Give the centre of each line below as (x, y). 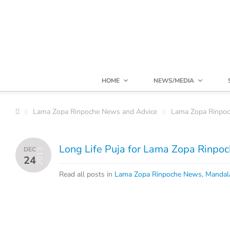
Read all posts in (87, 174)
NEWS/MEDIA (174, 81)
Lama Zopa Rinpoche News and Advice (95, 112)
